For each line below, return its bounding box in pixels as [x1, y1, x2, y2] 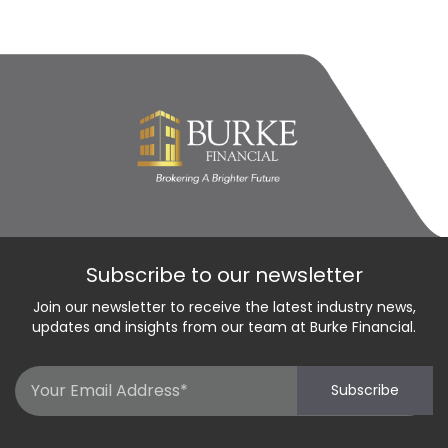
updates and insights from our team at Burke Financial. [32, 316, 416, 337]
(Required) [226, 400, 297, 420]
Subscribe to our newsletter [85, 260, 363, 289]
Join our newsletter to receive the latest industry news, [32, 296, 416, 317]
